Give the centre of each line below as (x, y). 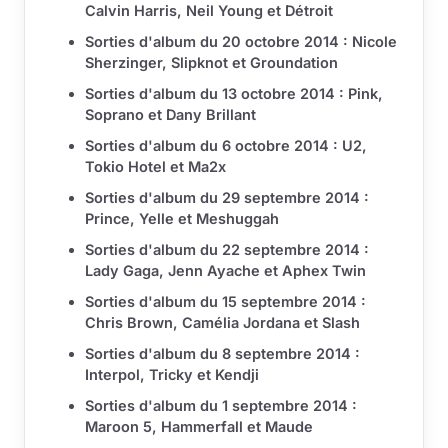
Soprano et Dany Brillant (170, 115)
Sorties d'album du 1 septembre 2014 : (221, 406)
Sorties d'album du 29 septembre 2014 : (227, 198)
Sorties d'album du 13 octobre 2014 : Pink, (234, 94)
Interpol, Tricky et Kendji (172, 375)
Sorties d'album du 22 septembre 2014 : (227, 250)
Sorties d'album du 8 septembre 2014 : (222, 354)
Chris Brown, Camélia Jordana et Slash (222, 323)
